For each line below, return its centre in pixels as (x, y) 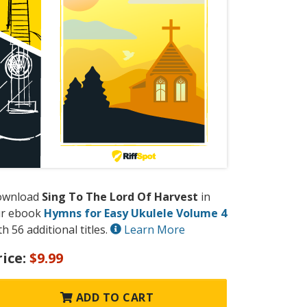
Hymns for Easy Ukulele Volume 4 (135, 213)
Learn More (153, 230)
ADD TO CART (113, 298)
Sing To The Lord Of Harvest (120, 197)
